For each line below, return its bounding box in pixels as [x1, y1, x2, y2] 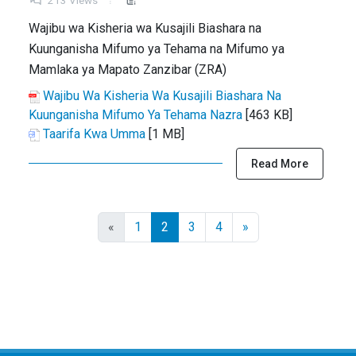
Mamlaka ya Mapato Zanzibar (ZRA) [29, 61, 226, 77]
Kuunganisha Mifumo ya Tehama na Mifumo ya [29, 41, 284, 56]
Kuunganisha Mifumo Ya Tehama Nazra [29, 106, 242, 122]
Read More [251, 157, 308, 170]
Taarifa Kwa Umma [42, 126, 145, 141]
